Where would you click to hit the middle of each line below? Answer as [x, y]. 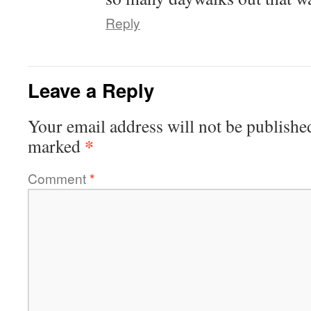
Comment [59, 178]
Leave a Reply [91, 90]
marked [56, 146]
